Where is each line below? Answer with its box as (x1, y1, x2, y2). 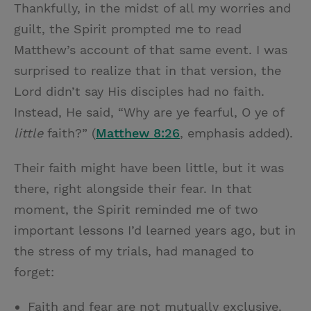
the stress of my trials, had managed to (14, 244, 254, 258)
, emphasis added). (180, 126, 293, 140)
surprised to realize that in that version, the (14, 63, 281, 78)
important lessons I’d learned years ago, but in (14, 223, 296, 237)
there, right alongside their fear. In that (14, 181, 252, 196)
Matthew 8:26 (96, 126, 180, 140)
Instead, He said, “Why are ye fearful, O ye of (14, 105, 285, 119)
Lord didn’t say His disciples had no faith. (14, 84, 264, 99)
